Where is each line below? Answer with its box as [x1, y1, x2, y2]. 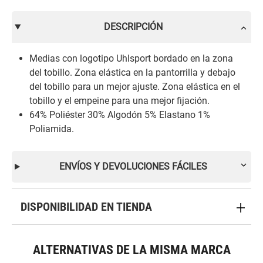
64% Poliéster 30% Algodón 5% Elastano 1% [29, 109, 210, 120]
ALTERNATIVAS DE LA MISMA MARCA [32, 241, 231, 257]
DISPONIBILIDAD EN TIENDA [21, 199, 152, 214]
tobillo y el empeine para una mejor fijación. [29, 95, 210, 106]
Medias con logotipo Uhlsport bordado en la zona [29, 52, 233, 64]
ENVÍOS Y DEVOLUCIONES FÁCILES [59, 160, 207, 172]
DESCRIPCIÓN [103, 21, 163, 32]
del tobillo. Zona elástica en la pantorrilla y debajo [29, 66, 235, 78]
